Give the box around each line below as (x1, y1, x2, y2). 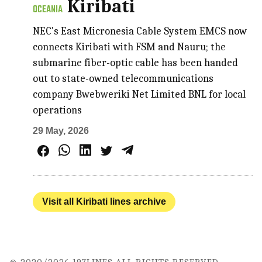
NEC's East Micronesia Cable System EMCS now (33, 25, 247, 38)
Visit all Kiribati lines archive (42, 196, 167, 207)
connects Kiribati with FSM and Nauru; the (33, 41, 226, 54)
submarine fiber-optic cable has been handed (33, 57, 239, 70)
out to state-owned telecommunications (33, 73, 214, 85)
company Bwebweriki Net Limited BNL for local (33, 88, 246, 101)
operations (33, 104, 82, 117)
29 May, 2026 (33, 126, 89, 136)
